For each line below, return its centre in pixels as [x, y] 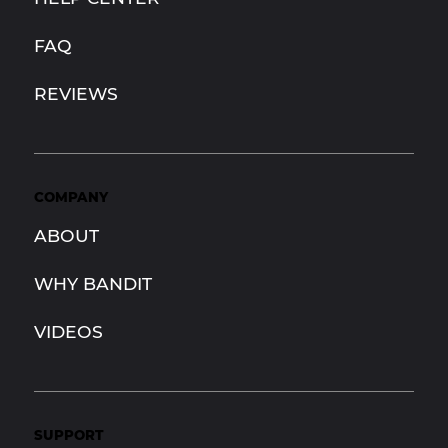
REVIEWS [75, 93]
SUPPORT [68, 434]
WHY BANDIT [92, 284]
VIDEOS [68, 332]
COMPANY [70, 196]
